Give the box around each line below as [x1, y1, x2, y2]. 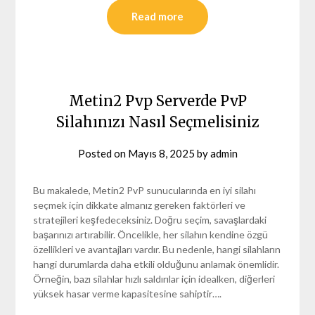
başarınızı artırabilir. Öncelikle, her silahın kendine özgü [33, 228, 269, 240]
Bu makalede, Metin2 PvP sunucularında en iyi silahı [33, 184, 257, 196]
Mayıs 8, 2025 [127, 146, 195, 160]
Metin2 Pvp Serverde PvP [68, 91, 247, 110]
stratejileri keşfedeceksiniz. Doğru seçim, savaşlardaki [33, 213, 267, 226]
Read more [131, 9, 184, 22]
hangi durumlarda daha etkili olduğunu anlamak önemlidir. [33, 257, 280, 270]
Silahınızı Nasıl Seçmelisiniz [56, 112, 259, 131]
